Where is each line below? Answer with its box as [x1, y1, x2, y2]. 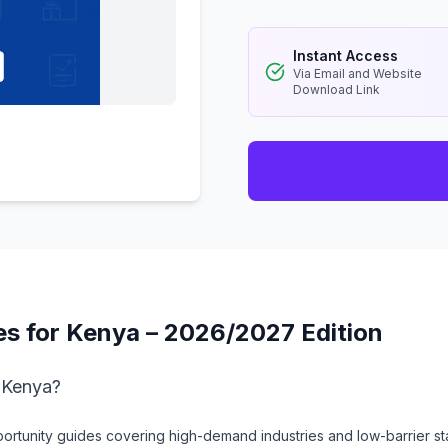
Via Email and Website [293, 66, 422, 81]
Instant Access [293, 47, 398, 64]
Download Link [293, 82, 380, 97]
